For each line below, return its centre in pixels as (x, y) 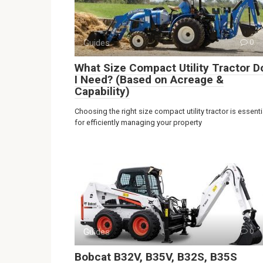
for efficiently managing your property (138, 122)
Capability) (102, 91)
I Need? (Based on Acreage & (149, 79)
